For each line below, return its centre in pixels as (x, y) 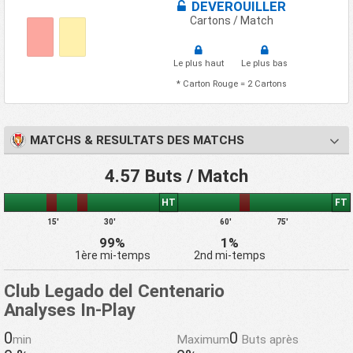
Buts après (268, 339)
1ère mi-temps (112, 255)
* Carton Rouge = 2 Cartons (231, 84)
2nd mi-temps (229, 255)
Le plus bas (265, 63)
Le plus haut (198, 63)
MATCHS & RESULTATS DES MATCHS (137, 141)
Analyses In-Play (70, 309)
